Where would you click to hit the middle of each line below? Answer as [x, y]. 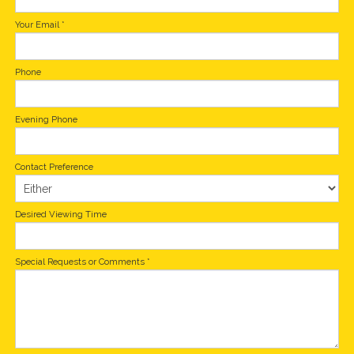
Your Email [37, 24]
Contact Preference [54, 167]
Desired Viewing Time [61, 214]
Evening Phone [46, 119]
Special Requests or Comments [80, 262]
